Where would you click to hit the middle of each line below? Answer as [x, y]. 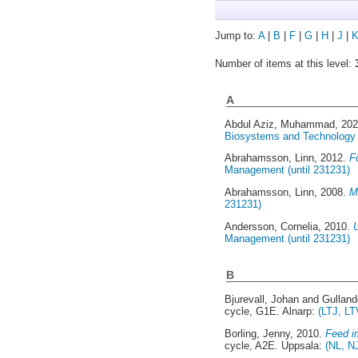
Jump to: [236, 35]
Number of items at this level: [284, 63]
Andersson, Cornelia [272, 227]
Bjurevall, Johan [262, 300]
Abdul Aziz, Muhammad [280, 124]
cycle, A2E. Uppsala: [275, 345]
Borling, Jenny [258, 333]
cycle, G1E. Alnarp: [272, 312]
